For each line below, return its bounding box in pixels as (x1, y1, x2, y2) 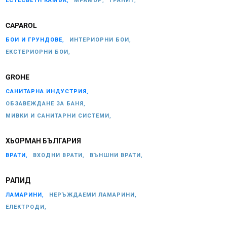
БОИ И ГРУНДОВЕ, (6, 36, 64, 43)
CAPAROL (6, 21, 37, 29)
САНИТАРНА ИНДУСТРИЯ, (6, 88, 89, 95)
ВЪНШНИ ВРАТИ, (90, 152, 143, 159)
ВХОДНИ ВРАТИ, (33, 152, 85, 159)
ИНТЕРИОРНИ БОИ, (69, 36, 131, 43)
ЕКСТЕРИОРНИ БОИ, (6, 49, 70, 55)
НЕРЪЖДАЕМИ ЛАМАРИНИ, (49, 192, 137, 198)
